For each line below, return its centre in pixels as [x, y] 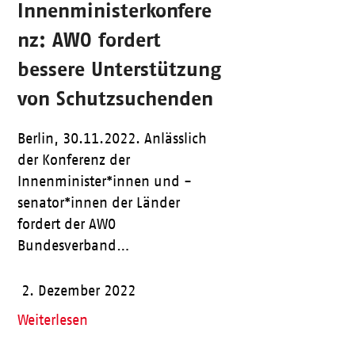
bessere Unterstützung [119, 69]
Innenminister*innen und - [104, 182]
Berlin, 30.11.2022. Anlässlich [112, 139]
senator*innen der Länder [98, 203]
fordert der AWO [66, 225]
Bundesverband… [73, 246]
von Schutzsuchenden [115, 98]
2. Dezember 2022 [78, 291]
